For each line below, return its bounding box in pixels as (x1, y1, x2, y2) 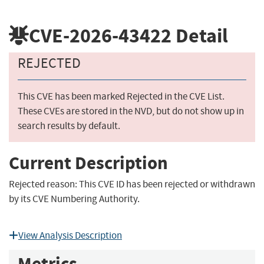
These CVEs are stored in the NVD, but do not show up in (18, 105, 244, 118)
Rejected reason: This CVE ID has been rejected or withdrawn (9, 178, 255, 191)
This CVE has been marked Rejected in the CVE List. (18, 90, 225, 103)
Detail (171, 22, 228, 49)
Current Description (9, 150, 168, 175)
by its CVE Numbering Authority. (9, 193, 140, 206)
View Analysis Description (18, 229, 122, 242)
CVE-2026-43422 (29, 22, 171, 49)
